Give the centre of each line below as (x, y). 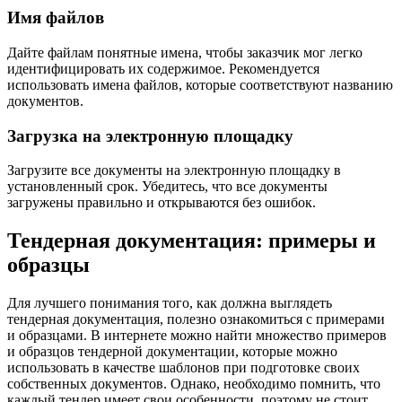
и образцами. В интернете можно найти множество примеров (197, 336)
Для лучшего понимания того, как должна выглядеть (170, 303)
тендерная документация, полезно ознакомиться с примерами (196, 319)
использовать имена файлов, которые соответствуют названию (200, 84)
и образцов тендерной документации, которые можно (172, 352)
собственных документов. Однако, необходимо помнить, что (194, 384)
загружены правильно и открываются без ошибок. (162, 203)
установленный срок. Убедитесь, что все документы (167, 187)
